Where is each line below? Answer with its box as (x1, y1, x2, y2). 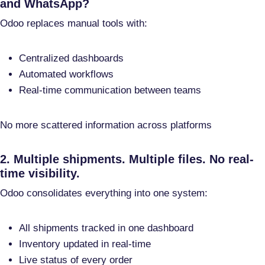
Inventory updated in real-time (19, 238, 151, 250)
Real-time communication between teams (19, 85, 201, 96)
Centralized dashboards (19, 53, 124, 64)
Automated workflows (19, 69, 114, 80)
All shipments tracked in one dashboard (19, 222, 193, 234)
